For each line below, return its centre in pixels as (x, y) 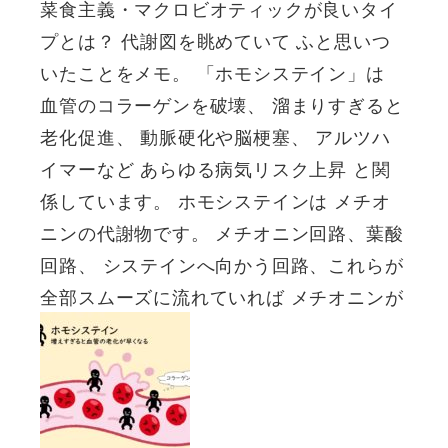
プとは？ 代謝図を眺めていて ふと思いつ (215, 40)
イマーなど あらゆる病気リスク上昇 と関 (215, 168)
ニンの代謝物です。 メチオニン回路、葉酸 (222, 232)
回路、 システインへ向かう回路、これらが (222, 264)
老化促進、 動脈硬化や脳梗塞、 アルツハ (215, 136)
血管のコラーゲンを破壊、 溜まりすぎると (222, 104)
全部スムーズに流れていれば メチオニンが (222, 296)
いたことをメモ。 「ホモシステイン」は (212, 72)
